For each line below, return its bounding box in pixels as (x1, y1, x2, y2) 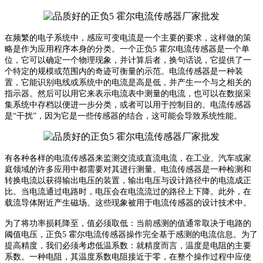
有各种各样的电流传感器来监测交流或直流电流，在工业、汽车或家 (5, 154, 251, 163)
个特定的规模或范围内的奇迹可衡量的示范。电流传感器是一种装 (5, 67, 243, 76)
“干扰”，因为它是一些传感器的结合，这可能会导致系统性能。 (13, 112, 242, 121)
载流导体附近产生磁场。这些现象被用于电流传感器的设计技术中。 (5, 198, 251, 208)
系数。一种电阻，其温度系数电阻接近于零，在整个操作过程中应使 (5, 252, 251, 262)
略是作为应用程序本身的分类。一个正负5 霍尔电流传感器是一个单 (5, 45, 249, 54)
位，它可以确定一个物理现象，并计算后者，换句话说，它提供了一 (5, 56, 251, 65)
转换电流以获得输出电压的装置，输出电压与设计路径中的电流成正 (5, 176, 251, 186)
